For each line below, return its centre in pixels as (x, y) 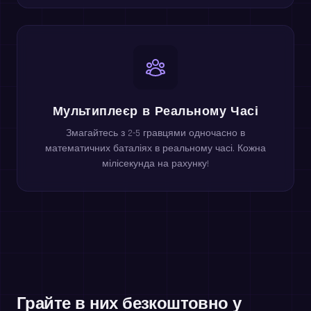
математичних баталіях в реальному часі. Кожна (155, 148)
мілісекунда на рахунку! (155, 163)
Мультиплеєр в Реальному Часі (155, 110)
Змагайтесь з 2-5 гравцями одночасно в (155, 133)
